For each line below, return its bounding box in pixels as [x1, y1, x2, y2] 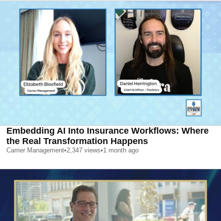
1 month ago [103, 146, 139, 154]
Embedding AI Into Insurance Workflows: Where [6, 125, 209, 136]
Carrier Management [6, 146, 64, 154]
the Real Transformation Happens [6, 136, 148, 146]
